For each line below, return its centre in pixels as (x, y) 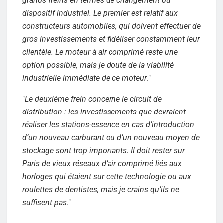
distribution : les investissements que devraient (104, 111)
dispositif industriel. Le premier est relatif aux (100, 13)
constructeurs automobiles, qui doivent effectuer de (111, 26)
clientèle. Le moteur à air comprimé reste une (100, 52)
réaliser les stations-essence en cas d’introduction (108, 124)
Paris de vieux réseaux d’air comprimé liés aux (102, 163)
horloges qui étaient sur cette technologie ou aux (107, 176)
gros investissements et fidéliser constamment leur (111, 39)
